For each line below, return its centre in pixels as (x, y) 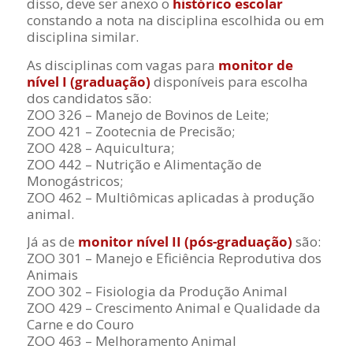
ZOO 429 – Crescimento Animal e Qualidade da (173, 308)
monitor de (255, 65)
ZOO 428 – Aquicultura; (100, 147)
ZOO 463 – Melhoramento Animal (131, 341)
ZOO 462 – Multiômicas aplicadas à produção (170, 197)
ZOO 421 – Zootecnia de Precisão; (130, 131)
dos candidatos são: (89, 98)
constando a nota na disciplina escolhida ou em (175, 20)
